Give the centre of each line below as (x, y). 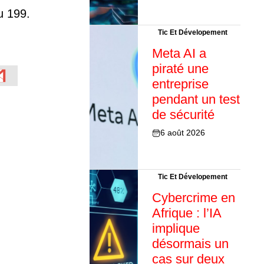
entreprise (180, 84)
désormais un (190, 244)
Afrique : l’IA (186, 213)
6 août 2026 (182, 133)
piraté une (180, 69)
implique (176, 229)
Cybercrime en (193, 198)
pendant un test (196, 100)
